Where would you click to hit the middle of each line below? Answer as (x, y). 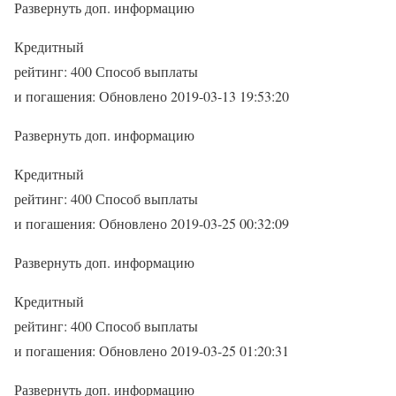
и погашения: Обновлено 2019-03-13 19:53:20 (152, 96)
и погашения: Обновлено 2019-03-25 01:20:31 (152, 351)
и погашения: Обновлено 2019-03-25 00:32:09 (152, 224)
